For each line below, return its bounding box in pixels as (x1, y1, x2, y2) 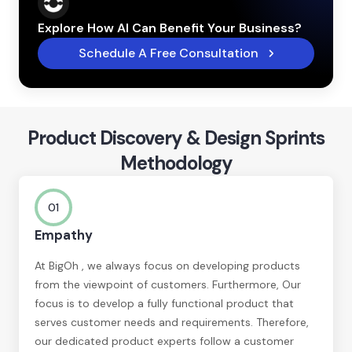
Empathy (35, 226, 93, 244)
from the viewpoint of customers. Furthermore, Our (35, 277, 301, 291)
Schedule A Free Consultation (78, 44, 258, 61)
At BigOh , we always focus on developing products (35, 258, 300, 273)
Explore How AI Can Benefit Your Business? (38, 19, 302, 36)
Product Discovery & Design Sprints (27, 125, 324, 150)
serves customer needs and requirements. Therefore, (35, 314, 309, 329)
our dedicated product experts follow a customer (35, 333, 294, 348)
